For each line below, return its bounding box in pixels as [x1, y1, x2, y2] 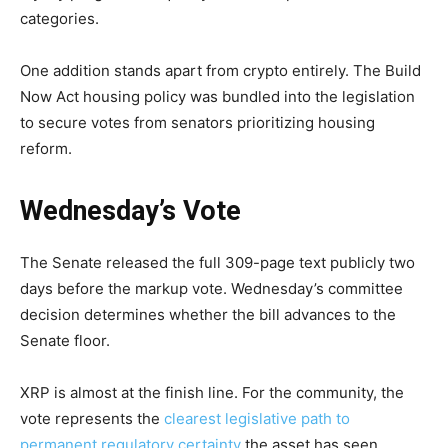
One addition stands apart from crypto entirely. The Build [20, 61, 421, 81]
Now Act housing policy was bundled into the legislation [20, 87, 415, 107]
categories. [20, 9, 99, 29]
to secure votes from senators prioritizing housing [20, 113, 375, 133]
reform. [20, 139, 72, 159]
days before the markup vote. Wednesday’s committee [20, 279, 403, 299]
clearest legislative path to [164, 409, 350, 429]
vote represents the [20, 409, 164, 429]
